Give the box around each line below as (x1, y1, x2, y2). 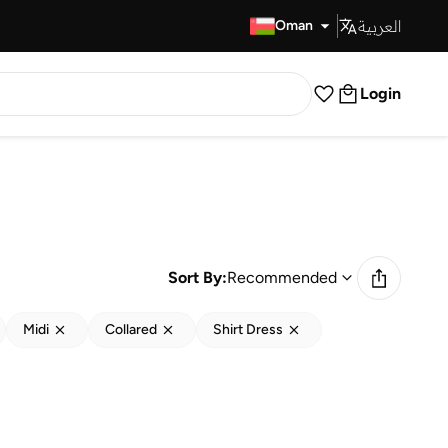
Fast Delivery (145, 17, 227, 34)
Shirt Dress (213, 321, 283, 338)
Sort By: (168, 268, 227, 287)
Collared (105, 321, 157, 338)
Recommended (227, 268, 337, 287)
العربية (358, 16, 401, 36)
